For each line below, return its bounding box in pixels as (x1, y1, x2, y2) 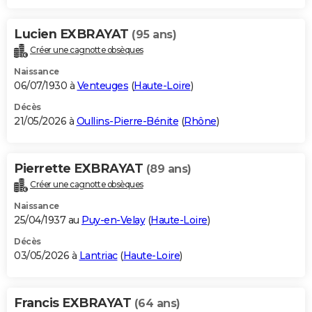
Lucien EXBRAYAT (14, 26, 132, 42)
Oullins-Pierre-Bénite (76, 115, 178, 128)
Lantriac (79, 249, 118, 263)
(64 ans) (134, 297, 180, 311)
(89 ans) (146, 162, 192, 176)
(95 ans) (132, 28, 176, 42)
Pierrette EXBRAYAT (14, 161, 146, 177)
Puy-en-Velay (81, 214, 145, 227)
